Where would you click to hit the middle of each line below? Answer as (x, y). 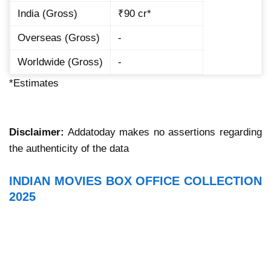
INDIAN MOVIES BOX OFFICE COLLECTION (135, 181)
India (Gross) (47, 13)
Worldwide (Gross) (60, 62)
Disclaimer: (37, 132)
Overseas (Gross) (59, 38)
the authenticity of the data (69, 148)
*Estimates (34, 83)
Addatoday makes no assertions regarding (163, 132)
